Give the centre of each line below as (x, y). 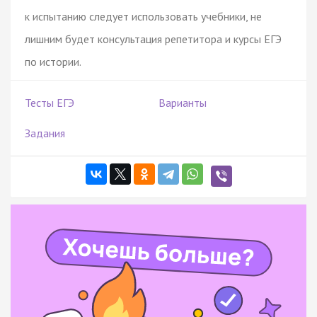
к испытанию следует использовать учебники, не (143, 16)
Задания (45, 133)
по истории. (53, 61)
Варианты (183, 102)
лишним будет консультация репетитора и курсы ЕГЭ (153, 39)
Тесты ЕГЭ (50, 102)
